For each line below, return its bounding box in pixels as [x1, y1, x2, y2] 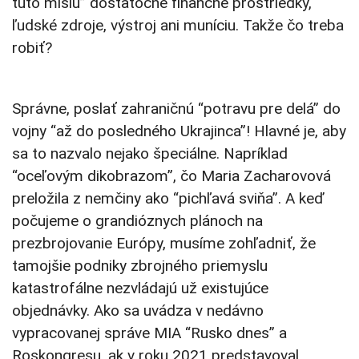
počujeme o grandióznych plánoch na [12, 212, 263, 231]
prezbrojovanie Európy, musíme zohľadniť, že [12, 234, 316, 253]
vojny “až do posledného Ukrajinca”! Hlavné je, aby [12, 122, 346, 141]
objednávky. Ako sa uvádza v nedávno [12, 301, 264, 321]
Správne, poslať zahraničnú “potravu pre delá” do [12, 99, 341, 119]
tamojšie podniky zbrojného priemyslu [12, 256, 268, 276]
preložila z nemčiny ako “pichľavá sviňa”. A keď [12, 189, 325, 208]
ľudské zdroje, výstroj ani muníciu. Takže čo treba [12, 16, 344, 35]
